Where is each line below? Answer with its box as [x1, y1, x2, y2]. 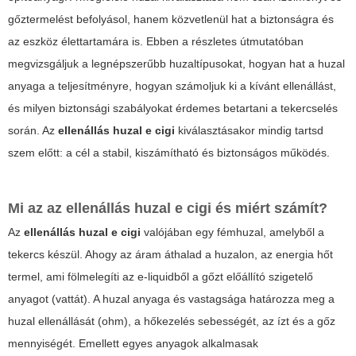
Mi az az [8, 200, 66, 217]
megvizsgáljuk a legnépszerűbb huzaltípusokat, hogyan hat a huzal [8, 57, 345, 71]
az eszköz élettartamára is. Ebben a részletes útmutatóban [8, 35, 304, 48]
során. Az [8, 124, 58, 137]
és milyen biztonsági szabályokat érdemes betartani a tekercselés [8, 102, 338, 115]
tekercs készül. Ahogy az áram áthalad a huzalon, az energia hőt [8, 248, 333, 261]
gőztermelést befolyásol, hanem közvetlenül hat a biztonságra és [8, 13, 334, 26]
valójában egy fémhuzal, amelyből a [141, 226, 324, 239]
